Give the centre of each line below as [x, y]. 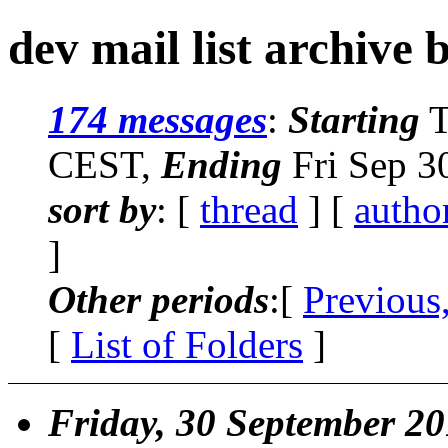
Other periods [158, 299]
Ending [221, 164]
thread [249, 209]
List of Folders [187, 344]
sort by [102, 209]
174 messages [157, 119]
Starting [354, 119]
